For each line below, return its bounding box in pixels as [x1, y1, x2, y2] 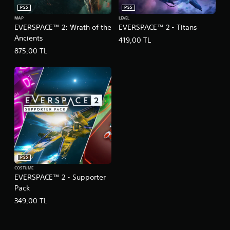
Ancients [14, 33, 43, 43]
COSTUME [14, 165, 33, 171]
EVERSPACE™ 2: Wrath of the [14, 22, 111, 32]
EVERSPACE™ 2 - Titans [119, 22, 197, 32]
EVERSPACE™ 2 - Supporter [14, 172, 106, 182]
